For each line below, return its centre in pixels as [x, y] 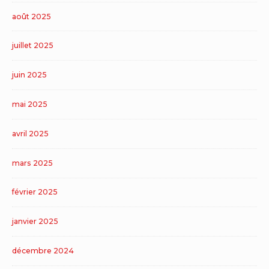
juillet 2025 [33, 46]
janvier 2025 [35, 222]
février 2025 [35, 192]
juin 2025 [29, 75]
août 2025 [32, 16]
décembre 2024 [43, 251]
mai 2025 [30, 104]
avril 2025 [30, 133]
